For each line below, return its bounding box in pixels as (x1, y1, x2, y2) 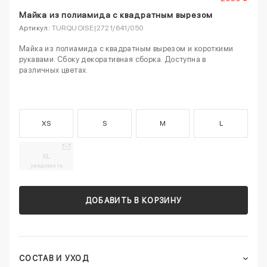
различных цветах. (19, 65, 88, 74)
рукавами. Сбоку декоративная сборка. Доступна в (19, 54, 206, 64)
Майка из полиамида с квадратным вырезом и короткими (19, 44, 234, 53)
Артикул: (19, 23, 51, 32)
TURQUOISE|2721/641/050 (50, 23, 144, 32)
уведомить (30, 161, 63, 169)
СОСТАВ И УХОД (19, 254, 89, 263)
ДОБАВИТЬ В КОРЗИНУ (85, 196, 182, 206)
